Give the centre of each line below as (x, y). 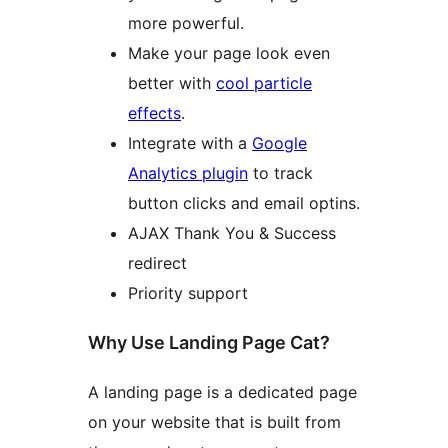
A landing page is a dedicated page (222, 391)
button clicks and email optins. (244, 202)
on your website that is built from (214, 421)
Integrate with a (190, 142)
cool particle (264, 82)
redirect (157, 262)
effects (154, 112)
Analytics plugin (188, 172)
